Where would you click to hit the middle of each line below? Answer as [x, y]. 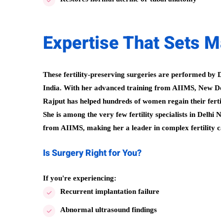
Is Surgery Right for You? [92, 153]
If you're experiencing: [80, 178]
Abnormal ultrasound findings [109, 210]
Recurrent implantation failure [110, 191]
